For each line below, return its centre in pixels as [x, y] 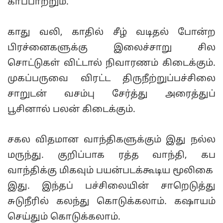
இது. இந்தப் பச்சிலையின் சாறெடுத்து [111, 187]
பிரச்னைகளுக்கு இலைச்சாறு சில [111, 48]
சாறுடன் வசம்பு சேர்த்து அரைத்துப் [111, 95]
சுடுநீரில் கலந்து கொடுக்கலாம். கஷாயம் [111, 202]
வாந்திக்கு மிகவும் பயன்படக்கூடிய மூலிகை [111, 171]
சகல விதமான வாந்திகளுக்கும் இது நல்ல [111, 140]
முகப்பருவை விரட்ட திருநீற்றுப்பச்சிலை [111, 79]
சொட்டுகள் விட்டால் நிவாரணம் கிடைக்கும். [111, 64]
